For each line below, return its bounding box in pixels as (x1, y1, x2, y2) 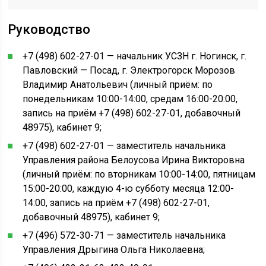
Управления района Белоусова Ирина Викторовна (23, 154, 245, 166)
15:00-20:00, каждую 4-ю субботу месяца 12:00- (23, 183, 235, 194)
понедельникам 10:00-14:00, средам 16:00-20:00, (23, 93, 238, 104)
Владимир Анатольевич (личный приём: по (23, 79, 213, 90)
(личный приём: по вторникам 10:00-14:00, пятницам (23, 169, 256, 180)
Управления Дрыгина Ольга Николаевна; (23, 244, 205, 255)
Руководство (8, 22, 91, 37)
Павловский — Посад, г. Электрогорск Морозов (23, 65, 236, 76)
